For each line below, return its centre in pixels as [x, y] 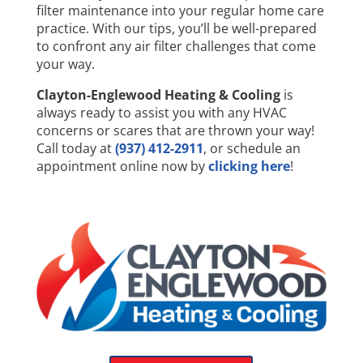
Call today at [75, 148]
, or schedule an [252, 148]
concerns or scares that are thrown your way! [175, 130]
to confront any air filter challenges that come [176, 46]
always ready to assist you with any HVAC [161, 112]
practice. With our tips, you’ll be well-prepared [176, 28]
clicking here [249, 166]
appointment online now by [120, 166]
